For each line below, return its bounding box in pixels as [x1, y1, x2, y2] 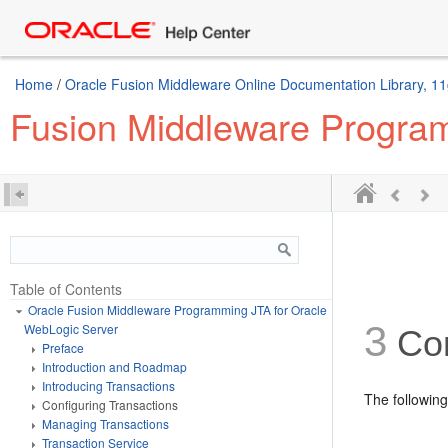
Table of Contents [10, 279, 122, 299]
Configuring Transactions [42, 396, 178, 413]
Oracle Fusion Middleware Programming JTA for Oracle [28, 301, 327, 318]
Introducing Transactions [42, 377, 175, 394]
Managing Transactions [42, 415, 169, 432]
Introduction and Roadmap [42, 358, 187, 375]
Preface [42, 339, 84, 356]
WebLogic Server [24, 320, 118, 337]
